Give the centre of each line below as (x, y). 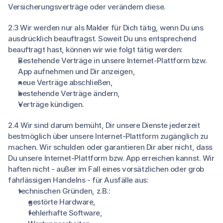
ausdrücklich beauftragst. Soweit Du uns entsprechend (102, 39)
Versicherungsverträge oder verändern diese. (87, 7)
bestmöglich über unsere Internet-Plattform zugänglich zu (108, 136)
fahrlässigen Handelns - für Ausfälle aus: (78, 180)
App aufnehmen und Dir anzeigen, (77, 71)
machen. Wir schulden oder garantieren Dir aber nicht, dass (110, 147)
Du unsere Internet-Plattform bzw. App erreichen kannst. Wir (111, 158)
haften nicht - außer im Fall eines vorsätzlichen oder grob (106, 169)
